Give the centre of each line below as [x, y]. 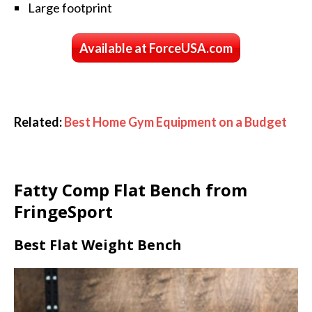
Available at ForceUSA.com [156, 48]
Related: [39, 122]
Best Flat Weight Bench [98, 245]
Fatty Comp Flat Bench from [131, 190]
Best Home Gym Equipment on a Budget [175, 122]
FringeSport [63, 212]
